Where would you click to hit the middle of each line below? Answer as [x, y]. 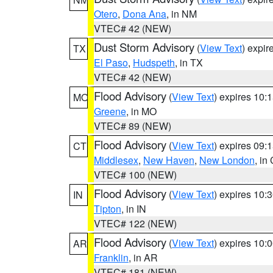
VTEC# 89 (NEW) [133, 126]
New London [227, 160]
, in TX [189, 62]
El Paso [111, 62]
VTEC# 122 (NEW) [135, 223]
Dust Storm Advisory [144, 47]
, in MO [141, 111]
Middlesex [116, 160]
